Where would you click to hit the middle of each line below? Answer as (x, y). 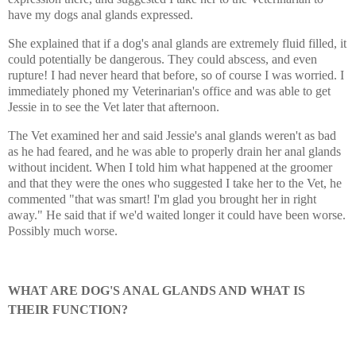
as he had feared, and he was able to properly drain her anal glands (174, 151)
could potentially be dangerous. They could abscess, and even (163, 60)
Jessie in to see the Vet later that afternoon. (114, 107)
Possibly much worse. (63, 230)
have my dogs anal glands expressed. (102, 15)
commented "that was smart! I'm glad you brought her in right (162, 199)
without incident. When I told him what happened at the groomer (170, 167)
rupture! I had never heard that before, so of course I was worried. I (176, 75)
